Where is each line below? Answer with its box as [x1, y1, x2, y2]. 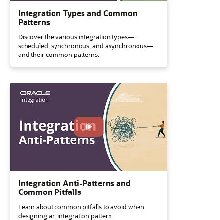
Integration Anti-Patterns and [18, 178, 131, 188]
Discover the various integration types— [18, 32, 134, 41]
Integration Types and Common [18, 8, 137, 18]
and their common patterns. [18, 50, 99, 58]
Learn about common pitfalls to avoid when [18, 202, 144, 211]
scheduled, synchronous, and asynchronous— [18, 41, 153, 50]
